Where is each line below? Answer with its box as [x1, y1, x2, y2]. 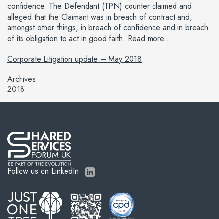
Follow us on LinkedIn [7, 165, 81, 177]
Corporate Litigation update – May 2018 [7, 53, 142, 65]
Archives [7, 73, 36, 85]
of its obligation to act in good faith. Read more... [7, 33, 171, 44]
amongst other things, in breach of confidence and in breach [7, 22, 208, 34]
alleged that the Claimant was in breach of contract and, [7, 11, 192, 23]
